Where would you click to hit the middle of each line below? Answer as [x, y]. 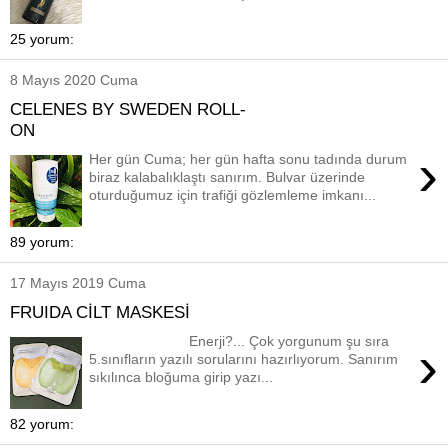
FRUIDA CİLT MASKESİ [100, 311]
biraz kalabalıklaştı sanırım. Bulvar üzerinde [227, 176]
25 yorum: [42, 39]
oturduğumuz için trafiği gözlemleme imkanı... [233, 194]
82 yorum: [42, 424]
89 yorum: [42, 242]
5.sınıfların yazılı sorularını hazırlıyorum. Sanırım [244, 358]
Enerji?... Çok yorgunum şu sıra [239, 340]
